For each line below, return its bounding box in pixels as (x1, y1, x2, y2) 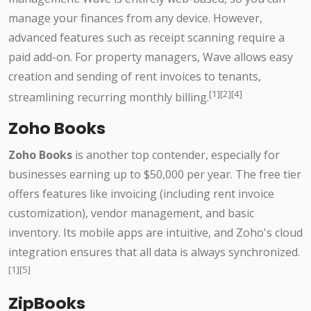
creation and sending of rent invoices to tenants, (8, 69, 261, 85)
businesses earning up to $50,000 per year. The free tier (8, 166, 301, 182)
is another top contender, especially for (72, 146, 280, 162)
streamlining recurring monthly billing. (8, 90, 209, 106)
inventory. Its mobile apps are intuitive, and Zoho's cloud (8, 224, 303, 240)
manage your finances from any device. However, (8, 10, 262, 26)
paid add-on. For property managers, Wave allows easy (8, 49, 293, 65)
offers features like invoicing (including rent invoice (8, 185, 274, 201)
